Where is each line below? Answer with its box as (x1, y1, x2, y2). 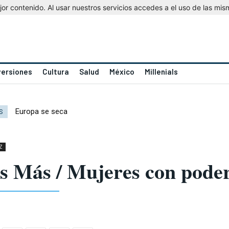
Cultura (42, 67, 69, 76)
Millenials (144, 67, 178, 76)
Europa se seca (15, 107, 67, 116)
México (109, 67, 134, 76)
